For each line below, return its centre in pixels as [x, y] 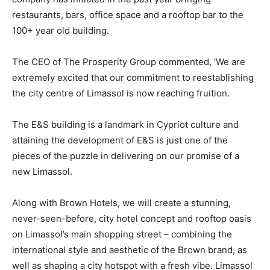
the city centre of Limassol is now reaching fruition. [121, 93]
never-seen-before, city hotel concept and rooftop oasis [132, 218]
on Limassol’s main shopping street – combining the [122, 234]
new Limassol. [42, 171]
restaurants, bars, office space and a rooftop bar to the [128, 14]
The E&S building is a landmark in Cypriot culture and [125, 124]
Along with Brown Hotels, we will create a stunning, [121, 202]
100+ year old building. [61, 30]
